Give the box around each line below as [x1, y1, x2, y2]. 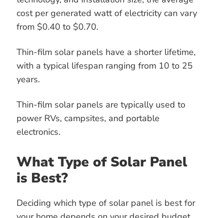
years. [17, 73, 42, 86]
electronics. [17, 126, 60, 138]
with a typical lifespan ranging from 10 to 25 [17, 60, 193, 72]
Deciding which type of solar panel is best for [17, 197, 195, 209]
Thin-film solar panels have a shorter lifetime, [17, 46, 196, 58]
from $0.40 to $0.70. [17, 21, 101, 33]
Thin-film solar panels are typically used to [17, 99, 185, 111]
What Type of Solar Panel [17, 153, 187, 172]
